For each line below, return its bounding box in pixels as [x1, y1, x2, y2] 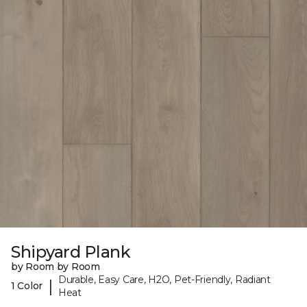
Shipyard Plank [11, 241, 131, 262]
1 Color [11, 280, 43, 293]
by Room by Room [11, 260, 100, 273]
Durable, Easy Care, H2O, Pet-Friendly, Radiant [58, 273, 271, 286]
